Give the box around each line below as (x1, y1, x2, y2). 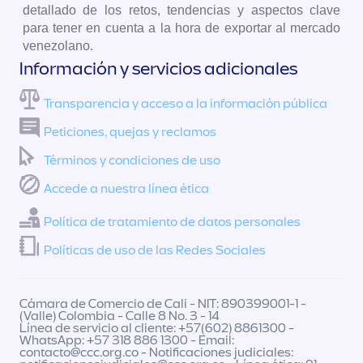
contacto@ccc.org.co (19, 344, 139, 361)
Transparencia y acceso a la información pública (44, 95, 327, 112)
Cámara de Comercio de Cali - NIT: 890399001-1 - (19, 295, 306, 312)
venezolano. (22, 38, 93, 53)
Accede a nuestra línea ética (44, 180, 209, 197)
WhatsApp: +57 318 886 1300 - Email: (19, 331, 234, 348)
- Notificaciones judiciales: (139, 344, 293, 361)
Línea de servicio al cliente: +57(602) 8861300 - (19, 319, 294, 336)
